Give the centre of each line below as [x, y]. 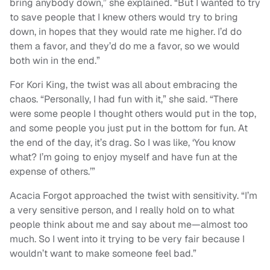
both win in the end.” [55, 60]
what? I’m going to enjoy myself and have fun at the [124, 157]
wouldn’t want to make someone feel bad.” [103, 253]
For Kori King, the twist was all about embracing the [124, 84]
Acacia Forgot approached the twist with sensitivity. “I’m [133, 195]
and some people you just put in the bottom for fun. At [129, 128]
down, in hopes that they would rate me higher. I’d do [126, 31]
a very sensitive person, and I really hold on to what [122, 210]
